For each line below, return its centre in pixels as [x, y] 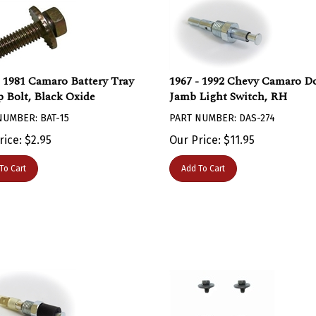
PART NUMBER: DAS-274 [222, 111]
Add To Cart [203, 162]
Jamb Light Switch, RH [228, 90]
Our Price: [195, 133]
